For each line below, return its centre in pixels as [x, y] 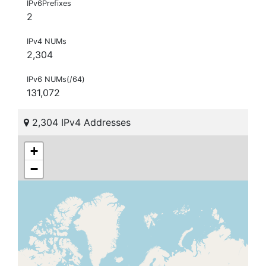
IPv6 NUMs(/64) [56, 80]
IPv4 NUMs [47, 42]
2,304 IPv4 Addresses [80, 123]
